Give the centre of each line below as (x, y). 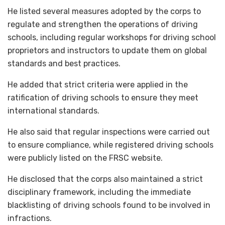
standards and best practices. (64, 64)
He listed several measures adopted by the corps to (104, 12)
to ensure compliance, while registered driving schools (110, 145)
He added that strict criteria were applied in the (98, 85)
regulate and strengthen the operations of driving (103, 25)
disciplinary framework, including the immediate (99, 192)
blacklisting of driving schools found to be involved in (109, 205)
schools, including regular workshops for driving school (112, 38)
